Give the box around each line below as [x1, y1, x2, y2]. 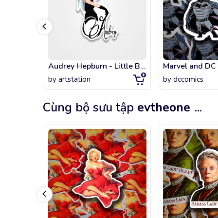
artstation [58, 74, 91, 85]
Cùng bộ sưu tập [43, 99, 137, 116]
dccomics [173, 74, 203, 85]
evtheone [137, 99, 190, 116]
